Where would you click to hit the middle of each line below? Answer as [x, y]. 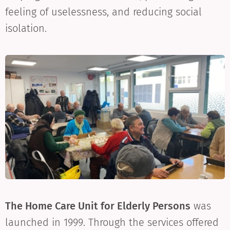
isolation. [26, 28]
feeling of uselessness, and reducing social [103, 12]
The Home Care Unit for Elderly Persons [98, 206]
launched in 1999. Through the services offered [112, 223]
